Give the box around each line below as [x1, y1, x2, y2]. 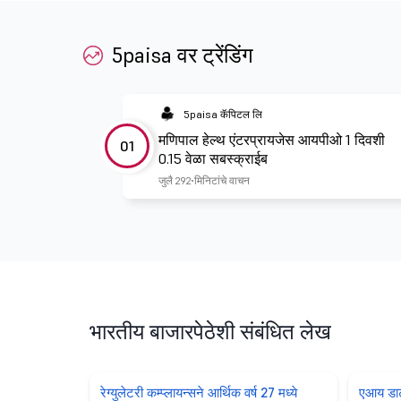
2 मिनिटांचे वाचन [186, 173, 250, 187]
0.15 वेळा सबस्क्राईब [158, 149, 268, 167]
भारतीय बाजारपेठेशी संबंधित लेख [89, 317, 331, 346]
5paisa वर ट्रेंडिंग [112, 40, 253, 69]
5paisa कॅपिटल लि [183, 107, 262, 121]
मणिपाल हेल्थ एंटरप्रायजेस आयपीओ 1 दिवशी [158, 130, 385, 149]
